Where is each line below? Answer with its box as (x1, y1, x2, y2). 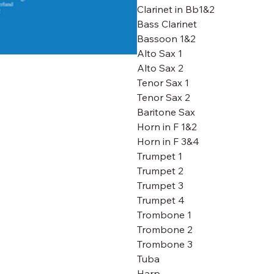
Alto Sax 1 (137, 47, 182, 59)
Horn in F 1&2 (137, 120, 197, 133)
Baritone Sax (137, 106, 195, 118)
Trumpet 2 (137, 165, 183, 177)
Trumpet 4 (137, 194, 185, 206)
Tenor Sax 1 (137, 76, 189, 89)
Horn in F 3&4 (137, 135, 199, 147)
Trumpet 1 (137, 150, 182, 162)
